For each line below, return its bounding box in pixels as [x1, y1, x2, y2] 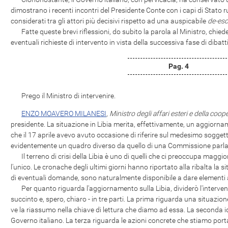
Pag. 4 [168, 62, 189, 70]
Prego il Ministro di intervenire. [11, 92, 116, 100]
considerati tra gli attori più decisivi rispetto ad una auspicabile [11, 17, 208, 25]
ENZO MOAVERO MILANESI [21, 109, 106, 118]
